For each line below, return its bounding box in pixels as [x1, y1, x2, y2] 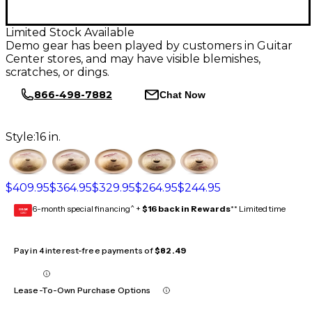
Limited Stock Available [6, 26, 134, 40]
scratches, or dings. [6, 65, 109, 79]
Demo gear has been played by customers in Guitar [6, 39, 292, 53]
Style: [6, 130, 36, 144]
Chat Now [159, 88, 205, 100]
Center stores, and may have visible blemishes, [6, 52, 260, 66]
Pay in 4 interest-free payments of [14, 245, 155, 256]
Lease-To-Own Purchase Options [14, 285, 151, 296]
